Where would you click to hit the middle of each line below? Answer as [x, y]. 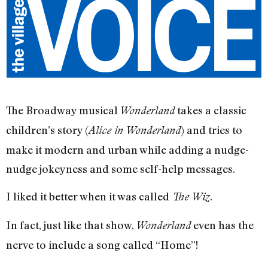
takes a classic [211, 110]
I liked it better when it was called [89, 197]
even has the [222, 225]
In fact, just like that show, [71, 225]
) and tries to [211, 130]
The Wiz [191, 197]
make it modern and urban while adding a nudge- [127, 150]
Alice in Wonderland [135, 130]
